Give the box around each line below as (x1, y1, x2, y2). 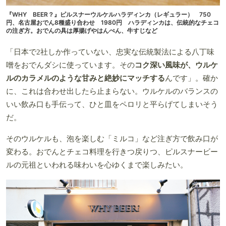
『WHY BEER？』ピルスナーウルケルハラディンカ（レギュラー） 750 (6, 10, 211, 18)
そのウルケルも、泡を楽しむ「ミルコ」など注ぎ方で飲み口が (6, 134, 218, 143)
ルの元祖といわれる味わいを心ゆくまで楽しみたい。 (6, 160, 188, 169)
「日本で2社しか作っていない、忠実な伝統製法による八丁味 (6, 47, 214, 56)
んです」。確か (165, 74, 218, 82)
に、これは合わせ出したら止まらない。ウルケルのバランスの (6, 87, 218, 95)
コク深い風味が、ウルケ (135, 61, 218, 69)
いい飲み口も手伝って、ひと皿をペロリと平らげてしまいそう (6, 100, 218, 108)
